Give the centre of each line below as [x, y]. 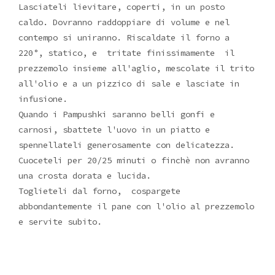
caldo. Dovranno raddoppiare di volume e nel [124, 22]
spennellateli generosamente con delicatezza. [126, 145]
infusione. [43, 99]
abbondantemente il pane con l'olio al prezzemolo [136, 206]
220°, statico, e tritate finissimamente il [126, 52]
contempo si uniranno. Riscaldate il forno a [124, 37]
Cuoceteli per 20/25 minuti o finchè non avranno [134, 160]
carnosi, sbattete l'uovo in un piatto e [117, 129]
